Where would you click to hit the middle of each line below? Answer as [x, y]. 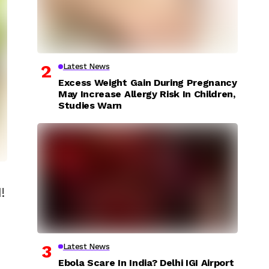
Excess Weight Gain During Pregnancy [148, 82]
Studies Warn [90, 105]
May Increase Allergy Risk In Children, [147, 94]
